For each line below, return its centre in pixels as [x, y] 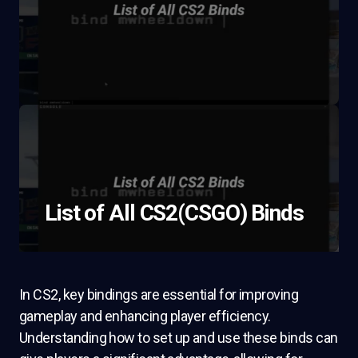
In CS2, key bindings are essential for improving [159, 294]
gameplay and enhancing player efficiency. [145, 316]
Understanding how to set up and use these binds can [179, 338]
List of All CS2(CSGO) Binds [174, 213]
